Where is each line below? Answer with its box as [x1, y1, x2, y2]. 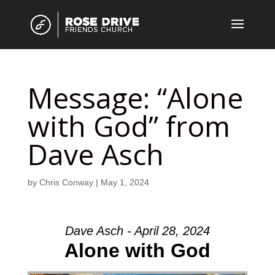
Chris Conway [39, 177, 93, 187]
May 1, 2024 [100, 177, 149, 187]
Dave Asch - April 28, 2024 [64, 224, 210, 238]
